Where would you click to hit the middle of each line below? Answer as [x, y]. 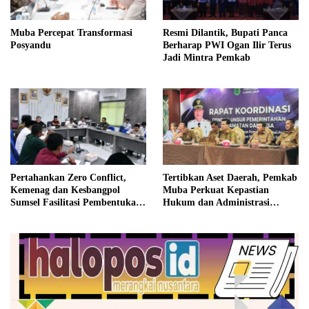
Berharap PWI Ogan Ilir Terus [227, 46]
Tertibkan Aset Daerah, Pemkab [230, 178]
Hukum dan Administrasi [216, 203]
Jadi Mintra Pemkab [208, 58]
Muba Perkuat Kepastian [216, 190]
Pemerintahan [192, 215]
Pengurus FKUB [45, 215]
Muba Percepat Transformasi [71, 33]
